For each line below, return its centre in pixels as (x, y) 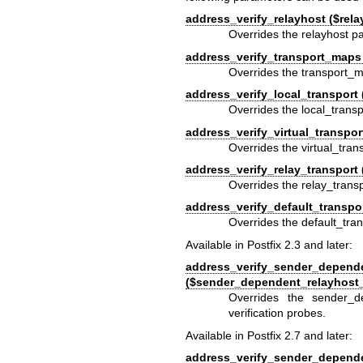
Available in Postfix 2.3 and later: (269, 244)
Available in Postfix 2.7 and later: (269, 335)
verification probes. (278, 313)
